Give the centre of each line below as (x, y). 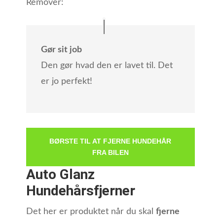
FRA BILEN (110, 153)
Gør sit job (61, 50)
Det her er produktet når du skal (91, 212)
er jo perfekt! (66, 82)
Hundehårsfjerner (80, 191)
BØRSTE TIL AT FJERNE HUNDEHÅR (110, 141)
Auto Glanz (60, 175)
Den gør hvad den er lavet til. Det (107, 66)
